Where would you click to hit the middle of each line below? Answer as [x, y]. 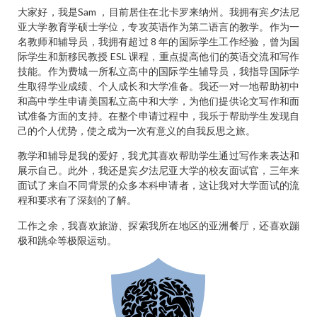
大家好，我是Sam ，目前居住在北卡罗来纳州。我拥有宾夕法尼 [158, 12]
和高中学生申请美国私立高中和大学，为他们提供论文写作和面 [158, 101]
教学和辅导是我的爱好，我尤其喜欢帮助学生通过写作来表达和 [158, 156]
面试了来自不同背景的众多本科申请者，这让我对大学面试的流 [158, 185]
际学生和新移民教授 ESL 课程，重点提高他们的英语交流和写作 [158, 56]
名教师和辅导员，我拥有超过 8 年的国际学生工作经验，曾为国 [158, 41]
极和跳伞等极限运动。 [67, 240]
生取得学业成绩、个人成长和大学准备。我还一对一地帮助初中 [158, 86]
